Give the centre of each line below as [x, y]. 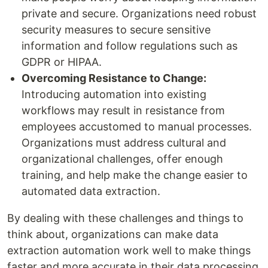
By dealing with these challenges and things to [125, 218]
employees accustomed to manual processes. [137, 126]
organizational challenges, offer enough [122, 159]
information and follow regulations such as [130, 45]
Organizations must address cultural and [124, 142]
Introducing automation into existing [114, 94]
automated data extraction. [91, 191]
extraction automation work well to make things [129, 250]
